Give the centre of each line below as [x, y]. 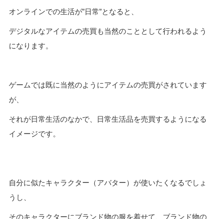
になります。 [31, 45]
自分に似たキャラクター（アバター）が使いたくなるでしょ [108, 182]
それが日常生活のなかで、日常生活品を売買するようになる [108, 119]
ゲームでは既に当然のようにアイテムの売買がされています [108, 85]
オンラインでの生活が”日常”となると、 [73, 11]
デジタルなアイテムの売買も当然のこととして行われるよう [108, 31]
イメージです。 [34, 133]
